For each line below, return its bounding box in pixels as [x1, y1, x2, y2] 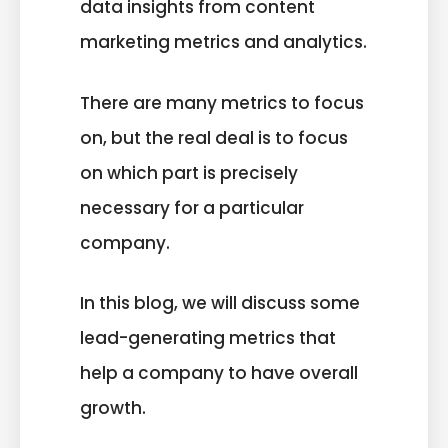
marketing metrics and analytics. [80, 30, 367, 55]
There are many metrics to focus [80, 90, 364, 115]
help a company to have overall [80, 361, 358, 386]
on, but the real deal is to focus [80, 125, 348, 150]
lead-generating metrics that [80, 326, 336, 351]
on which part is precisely [80, 160, 298, 185]
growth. [80, 396, 146, 421]
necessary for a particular [80, 195, 304, 220]
